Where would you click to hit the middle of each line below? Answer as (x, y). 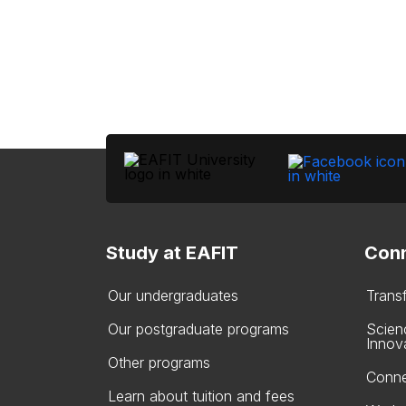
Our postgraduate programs (198, 329)
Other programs (159, 362)
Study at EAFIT (172, 253)
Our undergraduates (173, 295)
